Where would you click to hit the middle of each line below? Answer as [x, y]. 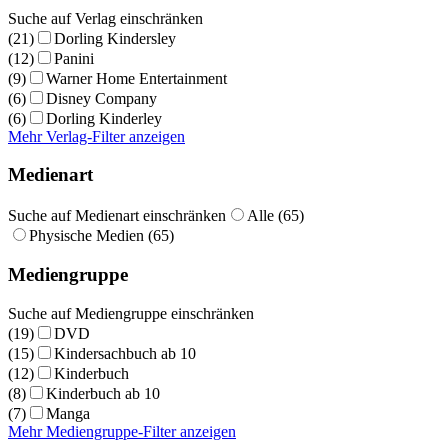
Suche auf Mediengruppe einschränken [131, 313]
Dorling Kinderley [104, 118]
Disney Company [101, 98]
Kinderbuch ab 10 [103, 393]
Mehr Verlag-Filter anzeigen [96, 136]
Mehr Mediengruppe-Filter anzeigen [122, 431]
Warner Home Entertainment [136, 78]
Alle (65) [275, 216]
